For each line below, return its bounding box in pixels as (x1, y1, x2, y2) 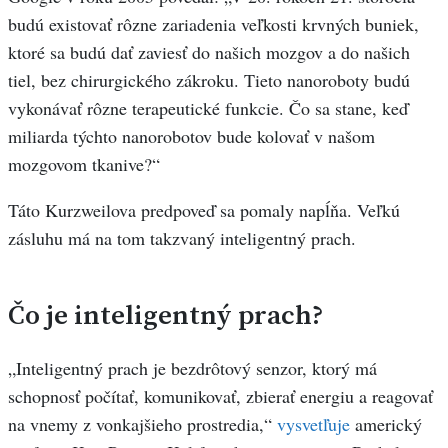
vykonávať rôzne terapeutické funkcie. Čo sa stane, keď (8, 96, 408, 121)
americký (350, 411, 422, 436)
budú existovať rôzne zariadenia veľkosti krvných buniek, (8, 12, 419, 37)
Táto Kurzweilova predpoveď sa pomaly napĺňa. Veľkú (8, 198, 400, 223)
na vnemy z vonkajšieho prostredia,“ (8, 411, 277, 436)
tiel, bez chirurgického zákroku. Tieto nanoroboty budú (8, 68, 410, 93)
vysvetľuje (277, 411, 350, 436)
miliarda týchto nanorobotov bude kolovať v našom (8, 124, 375, 149)
